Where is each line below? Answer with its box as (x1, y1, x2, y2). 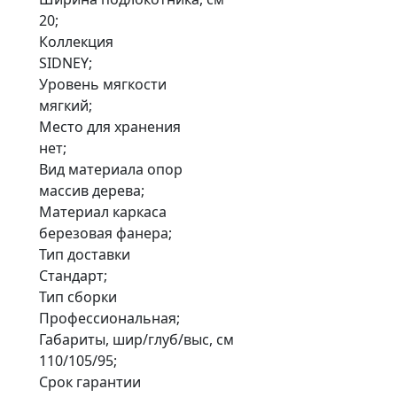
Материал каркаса (39, 202, 167, 222)
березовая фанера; (39, 223, 172, 244)
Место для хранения (39, 117, 181, 137)
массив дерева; (39, 181, 144, 201)
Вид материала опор (39, 160, 183, 180)
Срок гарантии (39, 372, 141, 393)
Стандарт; (39, 266, 107, 286)
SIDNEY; (39, 53, 92, 74)
